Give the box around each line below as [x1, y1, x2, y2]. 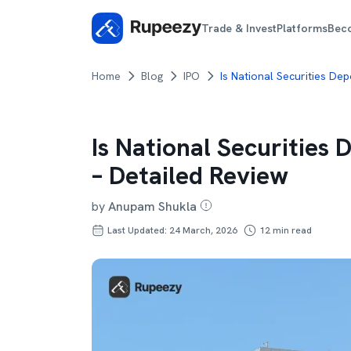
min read [270, 224, 312, 237]
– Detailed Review [92, 159, 288, 192]
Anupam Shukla [108, 198, 197, 215]
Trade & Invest [201, 20, 277, 35]
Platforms [277, 20, 328, 35]
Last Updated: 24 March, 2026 [107, 224, 237, 237]
